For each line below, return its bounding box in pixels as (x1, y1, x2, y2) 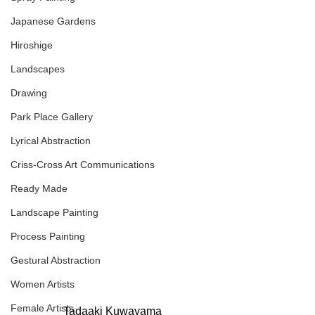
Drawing (11, 87, 47, 98)
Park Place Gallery (11, 111, 93, 122)
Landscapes (11, 63, 65, 75)
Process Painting (11, 231, 85, 242)
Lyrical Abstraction (11, 135, 91, 146)
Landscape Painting (11, 207, 98, 218)
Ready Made (11, 183, 67, 194)
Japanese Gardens (11, 15, 96, 27)
